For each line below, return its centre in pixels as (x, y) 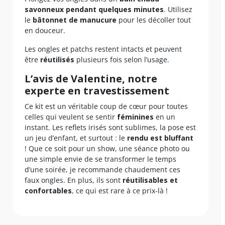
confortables (48, 191)
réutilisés (57, 60)
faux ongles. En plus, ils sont (74, 180)
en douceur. (45, 31)
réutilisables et (150, 180)
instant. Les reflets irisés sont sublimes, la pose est (110, 128)
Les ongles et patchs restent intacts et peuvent (103, 49)
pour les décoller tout (154, 20)
